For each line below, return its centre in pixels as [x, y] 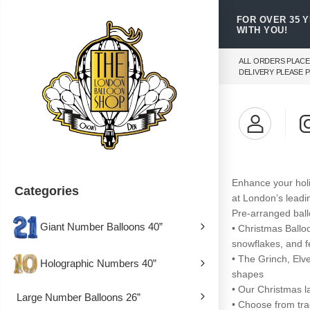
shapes [248, 274]
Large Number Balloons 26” [79, 297]
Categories [47, 191]
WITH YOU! [262, 30]
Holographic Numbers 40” [98, 263]
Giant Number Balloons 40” [101, 226]
